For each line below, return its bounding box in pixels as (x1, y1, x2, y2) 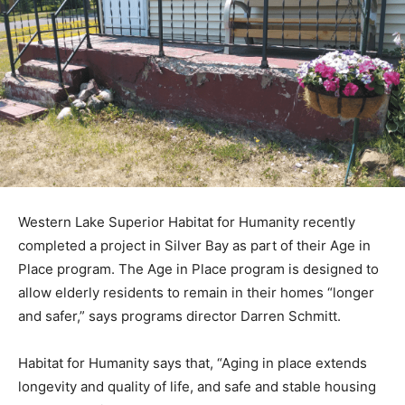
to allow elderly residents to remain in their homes (18, 317, 340, 335)
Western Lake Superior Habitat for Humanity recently (18, 247, 355, 265)
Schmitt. (18, 364, 71, 382)
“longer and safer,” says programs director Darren (18, 341, 335, 359)
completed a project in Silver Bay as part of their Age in (18, 270, 371, 288)
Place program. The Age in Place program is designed (18, 294, 363, 312)
